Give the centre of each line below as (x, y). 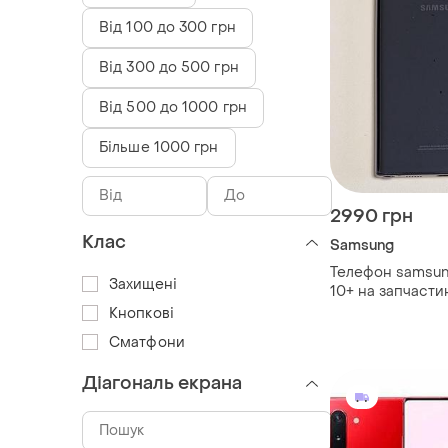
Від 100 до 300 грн (167, 27)
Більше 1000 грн (159, 147)
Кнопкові (141, 313)
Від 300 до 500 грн (169, 67)
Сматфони (147, 342)
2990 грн (371, 216)
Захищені (143, 284)
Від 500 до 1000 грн (173, 107)
